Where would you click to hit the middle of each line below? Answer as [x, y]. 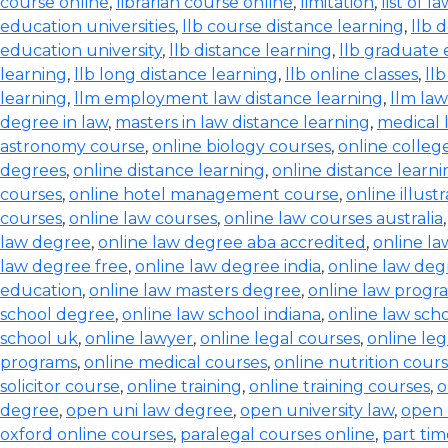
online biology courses [241, 146]
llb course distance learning [293, 26]
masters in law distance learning [242, 122]
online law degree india [228, 266]
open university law [317, 410]
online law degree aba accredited [232, 242]
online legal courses [280, 338]
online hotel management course [204, 194]
